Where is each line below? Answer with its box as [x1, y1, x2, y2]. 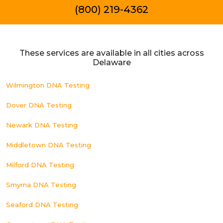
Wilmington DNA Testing [6, 81, 90, 89]
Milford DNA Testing [6, 161, 74, 169]
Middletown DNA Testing [6, 141, 91, 149]
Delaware [92, 58, 131, 67]
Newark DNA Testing [6, 121, 78, 129]
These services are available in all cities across [19, 48, 204, 58]
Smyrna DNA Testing [6, 181, 76, 189]
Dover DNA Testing [6, 101, 72, 109]
